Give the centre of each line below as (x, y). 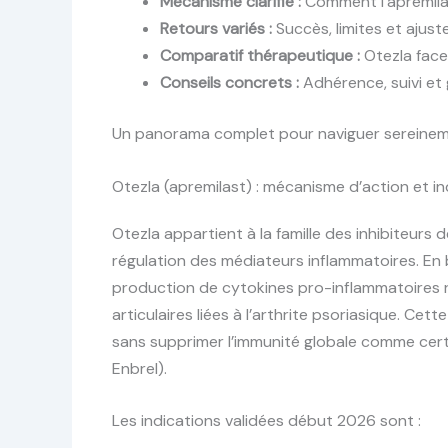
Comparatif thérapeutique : (260, 56)
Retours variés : (216, 29)
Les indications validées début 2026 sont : (266, 421)
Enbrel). (139, 368)
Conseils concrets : (229, 83)
